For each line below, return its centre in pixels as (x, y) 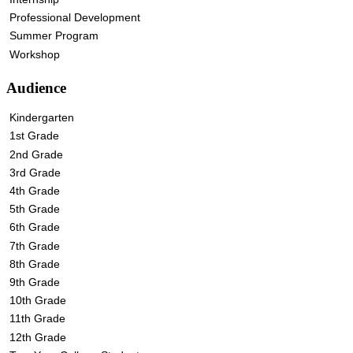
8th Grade (34, 264)
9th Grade (34, 282)
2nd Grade (36, 154)
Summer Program (54, 36)
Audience (36, 87)
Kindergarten (41, 118)
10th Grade (37, 301)
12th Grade (37, 337)
